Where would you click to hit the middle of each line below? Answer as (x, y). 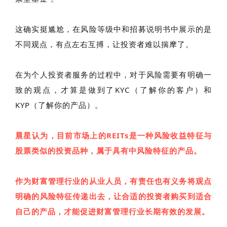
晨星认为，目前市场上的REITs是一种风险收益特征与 (113, 135)
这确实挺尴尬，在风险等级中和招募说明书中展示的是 (113, 29)
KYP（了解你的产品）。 (59, 105)
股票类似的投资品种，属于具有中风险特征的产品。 (108, 150)
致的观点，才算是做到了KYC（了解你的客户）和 (113, 89)
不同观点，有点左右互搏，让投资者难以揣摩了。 (104, 44)
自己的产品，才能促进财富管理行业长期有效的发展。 (112, 211)
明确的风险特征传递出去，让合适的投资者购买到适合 (113, 196)
